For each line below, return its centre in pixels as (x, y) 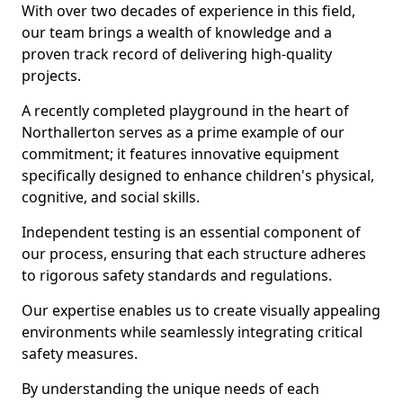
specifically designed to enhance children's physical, (198, 175)
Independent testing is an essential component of (191, 232)
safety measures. (80, 354)
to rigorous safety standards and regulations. (177, 275)
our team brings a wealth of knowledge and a (177, 32)
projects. (51, 76)
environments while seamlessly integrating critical (192, 332)
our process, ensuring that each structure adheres (194, 254)
